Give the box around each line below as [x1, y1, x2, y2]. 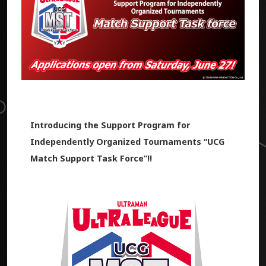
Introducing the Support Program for [30, 119, 190, 131]
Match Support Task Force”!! [30, 152, 152, 164]
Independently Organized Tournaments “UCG [30, 135, 224, 147]
